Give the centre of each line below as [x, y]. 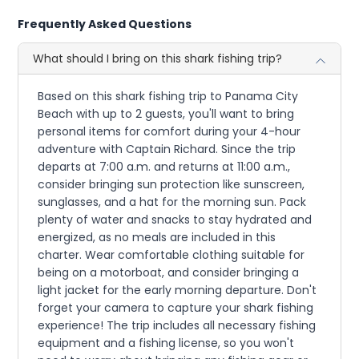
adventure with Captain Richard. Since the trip [167, 149]
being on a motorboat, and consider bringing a [169, 273]
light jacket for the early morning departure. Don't [177, 290]
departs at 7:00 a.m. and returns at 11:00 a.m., [164, 167]
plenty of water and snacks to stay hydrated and [175, 220]
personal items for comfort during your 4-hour [169, 132]
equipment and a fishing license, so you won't [166, 343]
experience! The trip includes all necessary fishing [177, 326]
